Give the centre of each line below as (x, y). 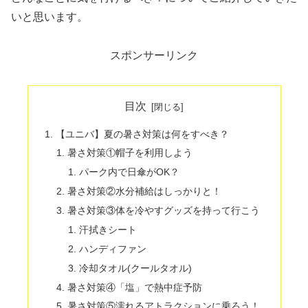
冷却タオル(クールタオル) (136, 268)
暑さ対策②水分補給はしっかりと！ (145, 191)
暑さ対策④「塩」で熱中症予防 (135, 287)
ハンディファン (113, 249)
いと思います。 (49, 16)
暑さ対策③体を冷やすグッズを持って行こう (164, 211)
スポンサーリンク (154, 56)
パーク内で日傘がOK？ (130, 172)
